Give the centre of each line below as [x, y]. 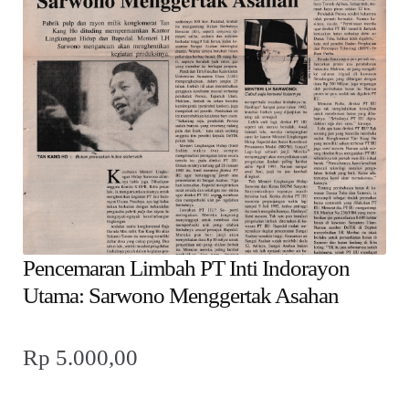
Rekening [78, 98]
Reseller [73, 147]
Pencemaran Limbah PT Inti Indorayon [187, 267]
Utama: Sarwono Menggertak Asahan [181, 295]
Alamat [70, 48]
